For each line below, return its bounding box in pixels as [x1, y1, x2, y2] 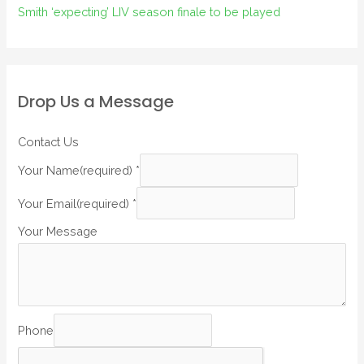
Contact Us [18, 134, 80, 149]
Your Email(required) [18, 196, 133, 210]
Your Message [18, 224, 98, 239]
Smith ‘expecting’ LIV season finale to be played [18, 5, 281, 19]
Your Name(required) [18, 162, 136, 177]
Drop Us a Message [18, 89, 175, 113]
